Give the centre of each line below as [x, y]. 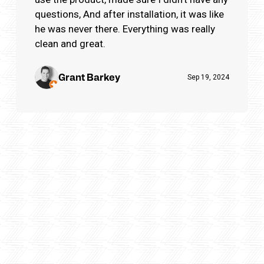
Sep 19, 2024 [208, 77]
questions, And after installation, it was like [129, 14]
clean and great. [70, 43]
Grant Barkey [89, 77]
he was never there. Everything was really [125, 29]
